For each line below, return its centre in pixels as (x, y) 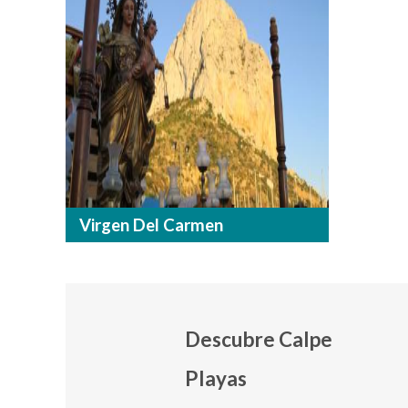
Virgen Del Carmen (151, 225)
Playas (215, 379)
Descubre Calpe (258, 340)
